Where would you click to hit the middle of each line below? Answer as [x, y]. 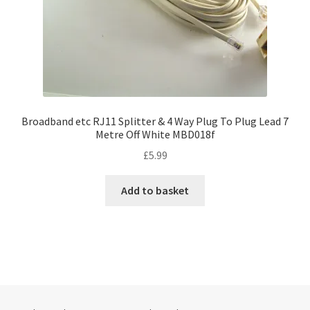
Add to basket [155, 191]
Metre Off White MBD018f [155, 134]
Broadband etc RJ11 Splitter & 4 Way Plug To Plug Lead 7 [155, 121]
